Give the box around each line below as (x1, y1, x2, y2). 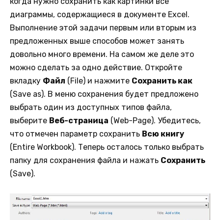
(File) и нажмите (65, 76, 132, 85)
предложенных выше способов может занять (10, 36, 184, 46)
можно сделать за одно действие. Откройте (10, 62, 182, 72)
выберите (10, 115, 49, 125)
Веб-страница (49, 115, 109, 125)
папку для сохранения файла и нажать (10, 155, 161, 165)
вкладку (10, 76, 43, 85)
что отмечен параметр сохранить (10, 129, 142, 138)
